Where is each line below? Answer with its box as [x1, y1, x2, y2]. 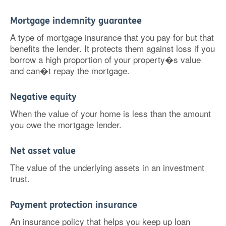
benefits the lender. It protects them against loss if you [10, 42, 215, 54]
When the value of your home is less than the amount [10, 107, 211, 120]
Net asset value [10, 145, 76, 156]
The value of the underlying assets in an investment [10, 161, 204, 174]
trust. [10, 172, 30, 185]
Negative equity [10, 91, 77, 102]
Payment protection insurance [10, 199, 137, 210]
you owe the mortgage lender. [10, 118, 122, 131]
